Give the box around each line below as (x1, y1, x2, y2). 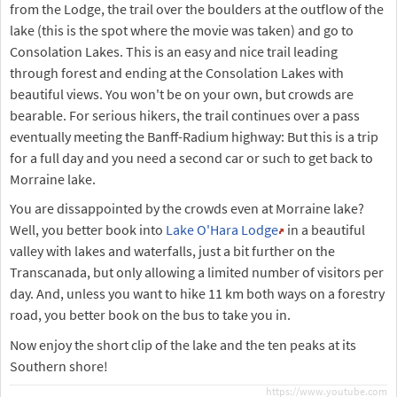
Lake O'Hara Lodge (166, 221, 278, 239)
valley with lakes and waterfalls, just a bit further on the (10, 242, 335, 261)
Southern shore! (10, 356, 108, 375)
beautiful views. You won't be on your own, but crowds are (10, 84, 354, 103)
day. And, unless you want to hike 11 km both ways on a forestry (10, 284, 385, 303)
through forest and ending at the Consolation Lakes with (10, 63, 344, 82)
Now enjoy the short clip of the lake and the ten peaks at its (10, 335, 356, 354)
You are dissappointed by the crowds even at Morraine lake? (10, 199, 364, 218)
